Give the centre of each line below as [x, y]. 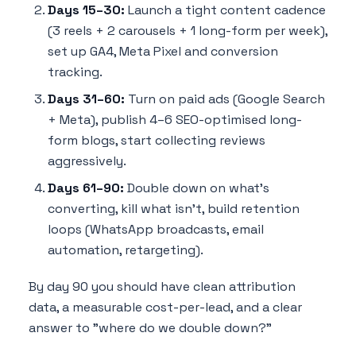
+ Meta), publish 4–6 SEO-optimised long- [175, 119]
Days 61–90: [86, 188]
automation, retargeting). [126, 250]
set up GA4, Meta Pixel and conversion [163, 51]
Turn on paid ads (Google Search [225, 99]
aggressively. [87, 161]
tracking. [75, 72]
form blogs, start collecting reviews [157, 140]
